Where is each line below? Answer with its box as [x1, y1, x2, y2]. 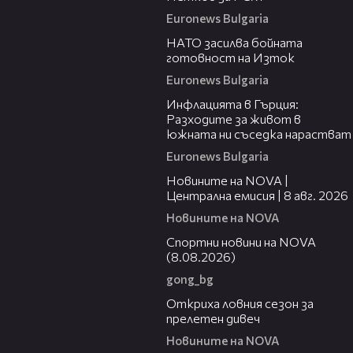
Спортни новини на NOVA [166, 234, 316, 250]
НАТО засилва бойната [166, 35, 303, 50]
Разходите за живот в [166, 111, 301, 127]
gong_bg [166, 272, 214, 287]
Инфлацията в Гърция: [166, 96, 299, 112]
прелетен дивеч [166, 310, 260, 326]
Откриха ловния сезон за [166, 295, 314, 311]
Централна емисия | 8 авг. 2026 [166, 188, 348, 203]
